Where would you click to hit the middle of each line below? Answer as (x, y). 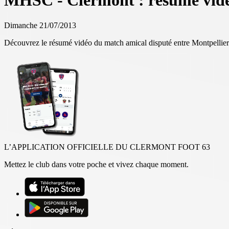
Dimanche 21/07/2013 (40, 25)
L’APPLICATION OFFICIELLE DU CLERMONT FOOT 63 (107, 147)
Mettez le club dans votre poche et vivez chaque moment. (96, 164)
